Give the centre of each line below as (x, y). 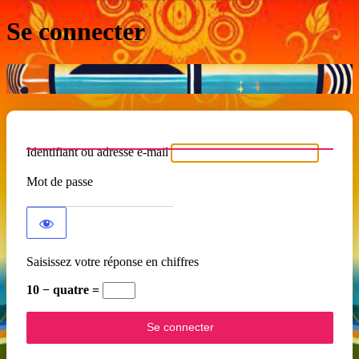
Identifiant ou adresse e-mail (97, 152)
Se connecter (76, 32)
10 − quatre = (65, 290)
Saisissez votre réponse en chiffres (113, 262)
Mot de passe (60, 182)
